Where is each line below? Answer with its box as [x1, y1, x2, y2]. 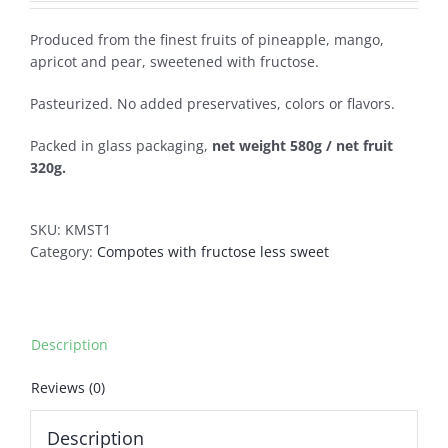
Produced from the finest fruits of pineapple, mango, [30, 30, 384, 49]
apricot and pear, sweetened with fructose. [30, 52, 319, 71]
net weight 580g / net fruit [212, 136, 393, 155]
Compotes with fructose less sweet [97, 242, 329, 261]
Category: [30, 242, 97, 261]
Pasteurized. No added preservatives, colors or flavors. [30, 94, 395, 113]
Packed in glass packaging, [30, 136, 212, 155]
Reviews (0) [31, 378, 105, 397]
